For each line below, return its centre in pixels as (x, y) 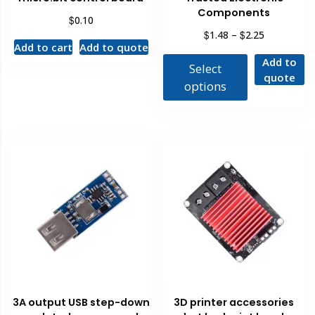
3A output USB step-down (81, 303)
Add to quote (114, 47)
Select (205, 68)
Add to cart (43, 47)
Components (234, 12)
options (205, 86)
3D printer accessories (234, 303)
